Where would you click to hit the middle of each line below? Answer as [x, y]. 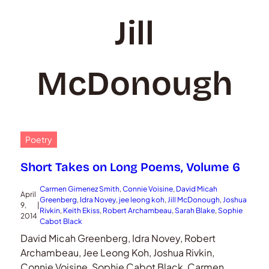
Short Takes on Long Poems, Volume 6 [130, 167]
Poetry [39, 139]
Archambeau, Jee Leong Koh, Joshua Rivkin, [117, 252]
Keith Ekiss [81, 210]
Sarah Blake [195, 210]
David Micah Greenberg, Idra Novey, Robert [118, 238]
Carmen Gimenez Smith [80, 189]
